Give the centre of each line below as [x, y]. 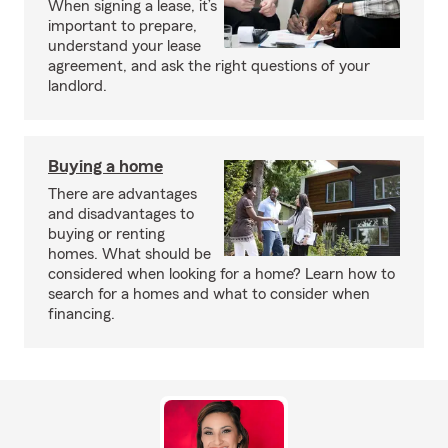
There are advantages [122, 194]
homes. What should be [129, 254]
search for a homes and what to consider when [209, 294]
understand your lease [124, 46]
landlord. [77, 86]
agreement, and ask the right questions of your [209, 66]
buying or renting [106, 234]
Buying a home [105, 166]
